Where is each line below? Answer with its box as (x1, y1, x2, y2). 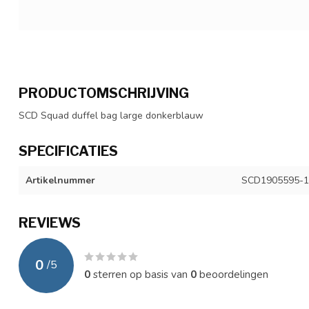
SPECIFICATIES (19, 142, 118, 159)
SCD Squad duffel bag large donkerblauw (19, 108, 203, 122)
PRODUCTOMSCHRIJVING (19, 84, 189, 101)
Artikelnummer (26, 173, 95, 187)
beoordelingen (197, 266, 268, 281)
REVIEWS (19, 214, 81, 231)
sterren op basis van (90, 266, 190, 281)
